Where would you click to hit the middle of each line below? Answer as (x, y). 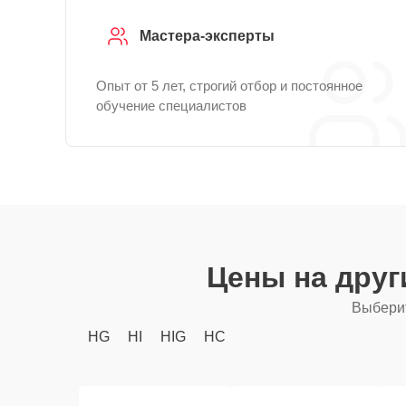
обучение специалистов (171, 106)
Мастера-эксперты (207, 36)
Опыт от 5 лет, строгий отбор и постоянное (229, 86)
